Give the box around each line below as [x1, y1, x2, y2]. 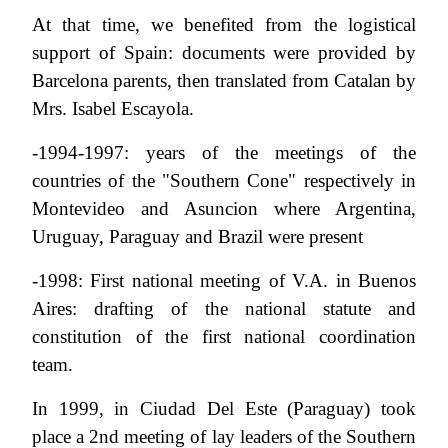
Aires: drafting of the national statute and [32, 297, 416, 319]
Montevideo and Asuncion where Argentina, [32, 197, 416, 219]
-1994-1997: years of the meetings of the [32, 141, 416, 163]
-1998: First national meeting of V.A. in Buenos [32, 269, 416, 291]
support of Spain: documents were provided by [32, 41, 416, 63]
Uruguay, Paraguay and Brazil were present [32, 225, 363, 247]
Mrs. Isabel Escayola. [32, 97, 194, 119]
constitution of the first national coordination [32, 325, 416, 347]
